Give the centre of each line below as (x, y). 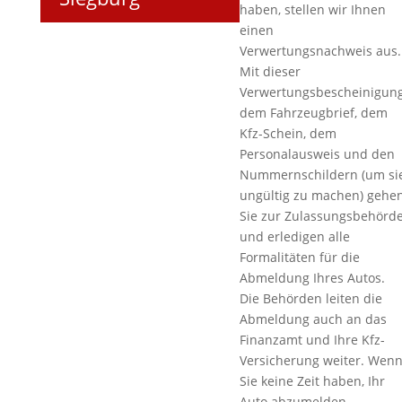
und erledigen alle (294, 236)
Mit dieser (270, 71)
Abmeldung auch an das (313, 319)
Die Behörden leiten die (310, 298)
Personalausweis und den (317, 154)
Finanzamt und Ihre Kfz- (312, 340)
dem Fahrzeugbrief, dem (313, 113)
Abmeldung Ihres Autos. (312, 278)
